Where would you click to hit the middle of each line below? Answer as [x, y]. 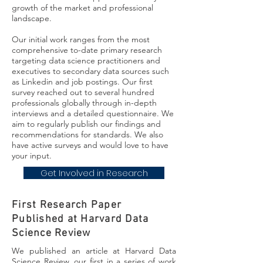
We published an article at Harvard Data [94, 251]
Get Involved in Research [94, 173]
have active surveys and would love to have [90, 145]
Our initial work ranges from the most [81, 39]
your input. [32, 156]
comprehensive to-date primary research [87, 50]
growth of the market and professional [82, 8]
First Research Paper [67, 205]
